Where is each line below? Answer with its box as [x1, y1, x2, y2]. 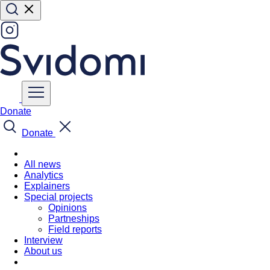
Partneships [48, 213, 99, 224]
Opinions [48, 202, 87, 213]
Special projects [24, 192, 93, 202]
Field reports [48, 224, 102, 234]
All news [24, 159, 61, 169]
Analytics [24, 170, 63, 180]
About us [24, 246, 62, 256]
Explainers [24, 181, 70, 191]
